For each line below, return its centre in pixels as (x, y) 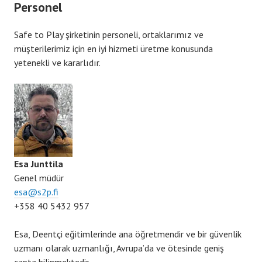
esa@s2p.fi (36, 192)
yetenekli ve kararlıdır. (57, 62)
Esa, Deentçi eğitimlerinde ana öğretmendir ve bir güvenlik (128, 234)
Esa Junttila (39, 163)
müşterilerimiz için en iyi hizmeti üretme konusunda (113, 48)
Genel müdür (39, 177)
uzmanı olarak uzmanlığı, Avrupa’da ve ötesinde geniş (119, 248)
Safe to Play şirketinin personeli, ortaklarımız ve (109, 34)
